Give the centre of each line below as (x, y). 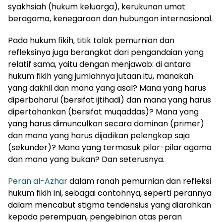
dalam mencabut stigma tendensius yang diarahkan (110, 205)
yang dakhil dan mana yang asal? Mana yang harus (107, 88)
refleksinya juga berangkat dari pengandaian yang (106, 52)
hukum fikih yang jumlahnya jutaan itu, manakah (101, 76)
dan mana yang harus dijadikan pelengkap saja (99, 135)
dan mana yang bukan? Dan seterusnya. (86, 159)
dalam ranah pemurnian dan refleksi (139, 181)
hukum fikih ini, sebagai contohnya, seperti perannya (110, 193)
